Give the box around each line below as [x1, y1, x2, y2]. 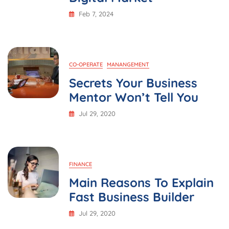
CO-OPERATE [69, 61, 103, 68]
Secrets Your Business [69, 75, 197, 91]
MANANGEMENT [107, 61, 149, 68]
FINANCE [69, 161, 92, 168]
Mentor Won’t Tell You [69, 89, 198, 105]
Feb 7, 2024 [79, 10, 113, 18]
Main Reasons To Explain [69, 175, 214, 191]
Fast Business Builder [69, 189, 194, 205]
